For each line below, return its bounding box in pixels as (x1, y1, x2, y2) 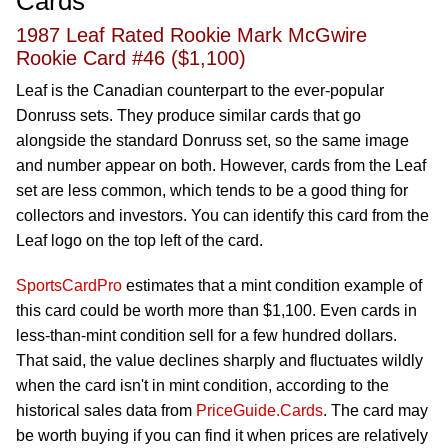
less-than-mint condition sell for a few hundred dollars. (16, 327, 397, 344)
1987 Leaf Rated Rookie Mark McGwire (16, 24, 367, 46)
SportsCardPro (16, 277, 122, 294)
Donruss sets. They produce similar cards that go (16, 107, 361, 124)
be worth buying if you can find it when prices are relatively (16, 427, 428, 444)
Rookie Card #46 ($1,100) (16, 47, 246, 69)
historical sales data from (16, 402, 196, 419)
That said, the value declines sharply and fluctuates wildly (16, 352, 423, 369)
